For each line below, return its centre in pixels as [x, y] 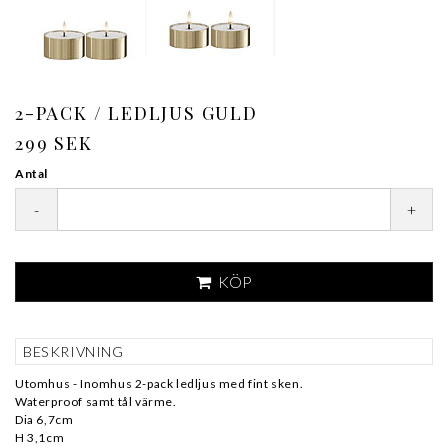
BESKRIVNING [73, 351]
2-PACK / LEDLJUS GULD [136, 113]
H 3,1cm [40, 437]
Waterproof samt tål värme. [96, 401]
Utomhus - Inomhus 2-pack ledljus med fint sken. [159, 383]
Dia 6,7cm [44, 419]
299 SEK [54, 143]
